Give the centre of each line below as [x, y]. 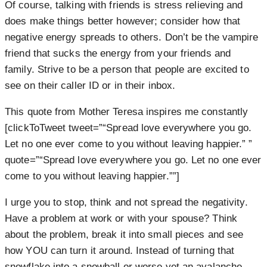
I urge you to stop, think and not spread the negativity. [126, 202]
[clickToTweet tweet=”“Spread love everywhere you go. [128, 128]
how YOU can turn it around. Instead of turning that [120, 250]
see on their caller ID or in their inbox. [90, 85]
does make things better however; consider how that [123, 21]
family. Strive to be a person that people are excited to [127, 69]
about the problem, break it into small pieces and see [124, 234]
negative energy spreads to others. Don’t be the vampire [132, 37]
